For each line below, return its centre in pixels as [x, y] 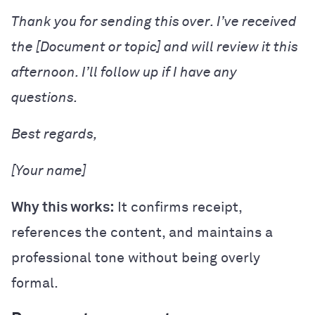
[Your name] [49, 171]
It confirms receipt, [178, 207]
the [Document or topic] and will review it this [155, 47]
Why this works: [63, 207]
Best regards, [54, 134]
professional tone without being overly [136, 258]
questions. [45, 97]
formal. [35, 283]
